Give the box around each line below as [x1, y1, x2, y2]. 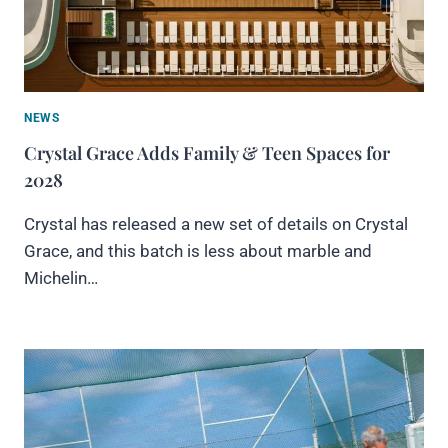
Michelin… [24, 267, 98, 288]
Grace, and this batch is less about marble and [24, 240, 372, 261]
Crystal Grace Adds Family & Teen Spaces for [24, 140, 390, 165]
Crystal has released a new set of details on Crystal [24, 213, 408, 234]
